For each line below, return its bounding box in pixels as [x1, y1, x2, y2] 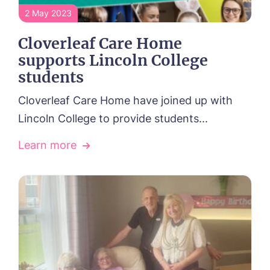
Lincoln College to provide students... [18, 112, 208, 125]
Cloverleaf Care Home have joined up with [18, 94, 233, 107]
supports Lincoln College [18, 51, 208, 71]
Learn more [18, 139, 77, 152]
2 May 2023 [25, 8, 72, 19]
